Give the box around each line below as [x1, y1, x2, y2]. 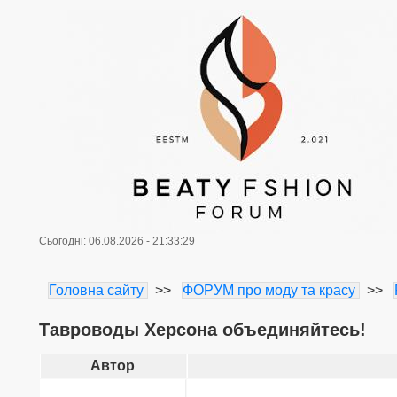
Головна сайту [48, 283, 144, 298]
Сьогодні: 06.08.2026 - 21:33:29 [38, 235, 195, 247]
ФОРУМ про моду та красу [182, 283, 355, 298]
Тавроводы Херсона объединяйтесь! [38, 320, 366, 340]
